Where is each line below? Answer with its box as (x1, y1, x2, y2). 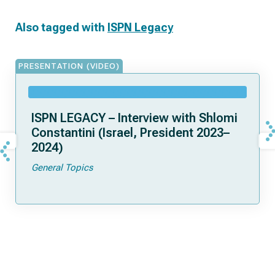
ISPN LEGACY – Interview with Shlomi (31, 110, 238, 125)
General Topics (31, 162, 93, 173)
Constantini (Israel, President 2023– (31, 125, 230, 140)
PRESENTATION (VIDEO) (18, 61, 120, 71)
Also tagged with (15, 21, 107, 34)
